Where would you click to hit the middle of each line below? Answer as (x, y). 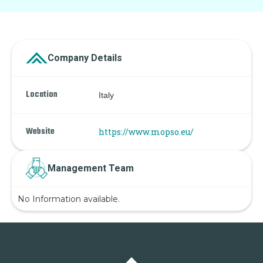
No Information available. (69, 199)
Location (42, 95)
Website (40, 131)
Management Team (91, 168)
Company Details (85, 58)
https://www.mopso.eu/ (146, 131)
